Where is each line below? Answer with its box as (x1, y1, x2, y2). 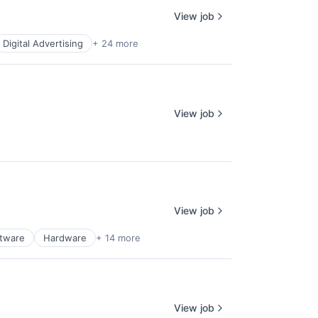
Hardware (43, 232, 87, 243)
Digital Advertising (3, 38, 83, 49)
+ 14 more (96, 232, 141, 243)
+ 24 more (92, 38, 138, 49)
